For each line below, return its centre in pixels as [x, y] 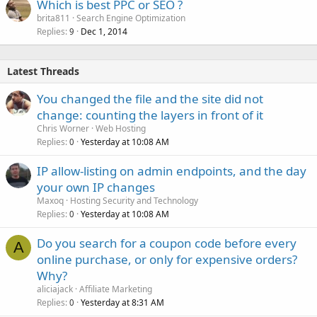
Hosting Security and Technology [134, 201]
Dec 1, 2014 [104, 31]
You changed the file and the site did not [150, 99]
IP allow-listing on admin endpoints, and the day [172, 171]
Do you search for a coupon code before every [167, 243]
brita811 [53, 18]
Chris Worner [63, 128]
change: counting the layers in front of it [150, 115]
